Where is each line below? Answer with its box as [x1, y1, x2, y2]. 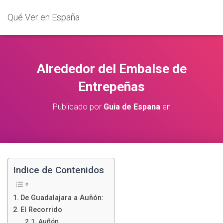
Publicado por [52, 102, 104, 111]
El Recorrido [20, 206, 62, 215]
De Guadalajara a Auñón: [20, 194, 104, 203]
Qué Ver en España [7, 12, 80, 22]
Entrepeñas [78, 79, 145, 94]
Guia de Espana [103, 102, 160, 111]
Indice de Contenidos [13, 164, 104, 176]
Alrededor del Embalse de [36, 61, 187, 76]
